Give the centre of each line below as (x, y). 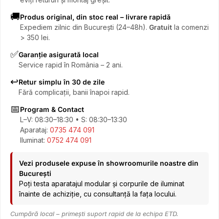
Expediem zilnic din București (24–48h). (85, 27)
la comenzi (190, 27)
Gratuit (161, 27)
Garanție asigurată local (59, 55)
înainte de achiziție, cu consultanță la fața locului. (98, 194)
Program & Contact (52, 109)
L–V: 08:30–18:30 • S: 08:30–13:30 (74, 120)
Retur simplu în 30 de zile (62, 82)
